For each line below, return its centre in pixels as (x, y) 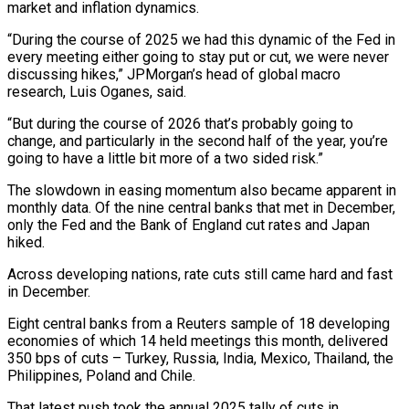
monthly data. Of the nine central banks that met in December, (201, 207)
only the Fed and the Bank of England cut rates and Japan (189, 225)
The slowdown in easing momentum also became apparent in (202, 190)
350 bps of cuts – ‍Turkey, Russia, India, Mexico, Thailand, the (200, 358)
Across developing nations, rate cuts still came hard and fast (200, 274)
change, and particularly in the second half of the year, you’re (198, 141)
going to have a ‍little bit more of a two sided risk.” (165, 158)
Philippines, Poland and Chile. (101, 375)
